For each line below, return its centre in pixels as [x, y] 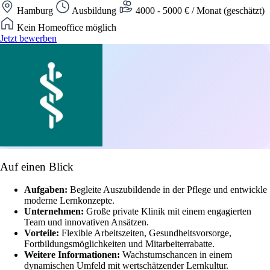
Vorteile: [43, 233]
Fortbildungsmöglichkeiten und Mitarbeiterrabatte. [119, 244]
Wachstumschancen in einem [177, 255]
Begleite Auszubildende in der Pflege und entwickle [168, 190]
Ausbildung [94, 10]
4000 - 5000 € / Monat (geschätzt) [199, 10]
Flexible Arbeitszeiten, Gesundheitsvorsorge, [146, 233]
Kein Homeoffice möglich [65, 27]
